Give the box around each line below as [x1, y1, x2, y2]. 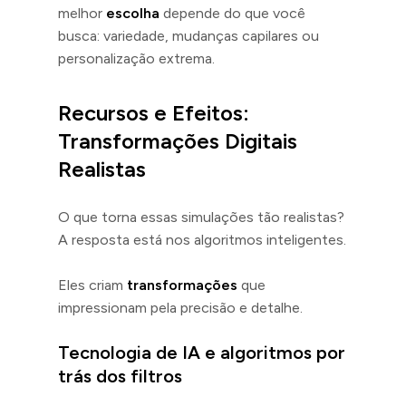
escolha [106, 4, 159, 22]
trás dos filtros [58, 364, 182, 387]
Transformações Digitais [58, 127, 297, 154]
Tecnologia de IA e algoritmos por [58, 341, 345, 363]
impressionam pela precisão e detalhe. [58, 298, 303, 316]
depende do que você [159, 4, 305, 22]
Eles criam [58, 275, 127, 294]
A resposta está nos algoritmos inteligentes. [58, 230, 346, 248]
